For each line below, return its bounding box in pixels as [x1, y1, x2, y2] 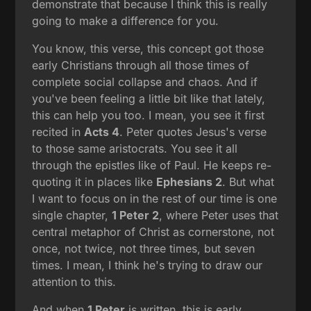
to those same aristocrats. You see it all [32, 141, 238, 155]
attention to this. [32, 274, 117, 289]
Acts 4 [84, 124, 120, 139]
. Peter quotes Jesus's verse [119, 124, 267, 139]
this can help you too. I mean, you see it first [32, 108, 265, 122]
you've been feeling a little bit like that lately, [32, 91, 266, 106]
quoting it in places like [32, 174, 157, 189]
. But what [222, 174, 275, 189]
